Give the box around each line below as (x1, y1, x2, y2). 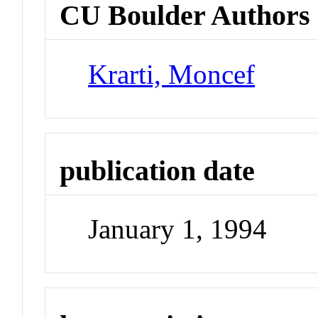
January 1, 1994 (88, 214, 268, 245)
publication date (60, 154, 256, 187)
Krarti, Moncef (88, 58, 256, 89)
